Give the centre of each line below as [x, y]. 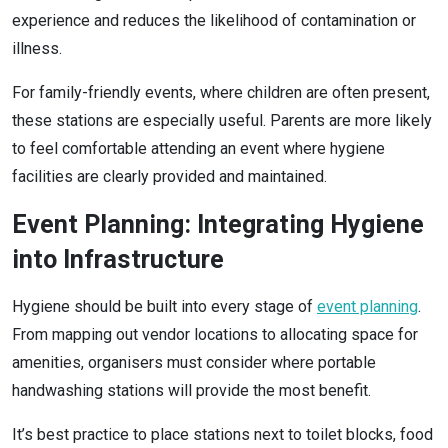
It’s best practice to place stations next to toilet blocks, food [222, 434]
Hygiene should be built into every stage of [164, 306]
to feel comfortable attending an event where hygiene [198, 148]
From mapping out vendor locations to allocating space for [215, 334]
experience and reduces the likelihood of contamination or [214, 20]
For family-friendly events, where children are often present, [221, 92]
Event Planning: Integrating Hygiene [218, 224]
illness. [39, 48]
